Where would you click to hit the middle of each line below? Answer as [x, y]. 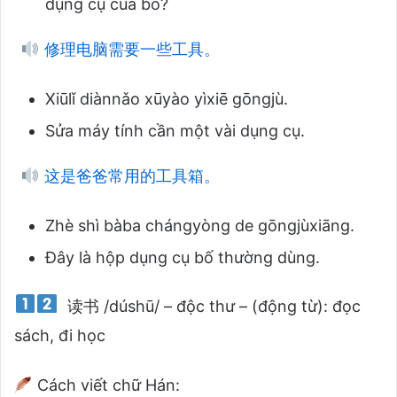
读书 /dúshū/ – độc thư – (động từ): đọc [212, 306]
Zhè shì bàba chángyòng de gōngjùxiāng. [200, 225]
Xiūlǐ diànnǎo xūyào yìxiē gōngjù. [167, 98]
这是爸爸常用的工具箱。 [129, 175]
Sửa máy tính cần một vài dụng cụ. [175, 130]
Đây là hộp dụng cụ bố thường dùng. [183, 257]
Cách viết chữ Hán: [106, 385]
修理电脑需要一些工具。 [129, 49]
